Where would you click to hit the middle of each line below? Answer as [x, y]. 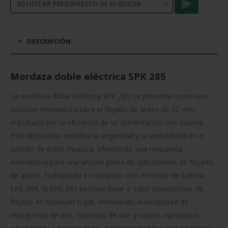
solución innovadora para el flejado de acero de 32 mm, [104, 109]
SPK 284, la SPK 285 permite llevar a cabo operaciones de [107, 188]
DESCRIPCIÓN [49, 41]
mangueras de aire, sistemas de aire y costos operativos [105, 215]
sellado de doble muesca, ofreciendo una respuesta [96, 149]
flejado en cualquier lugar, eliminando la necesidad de [99, 202]
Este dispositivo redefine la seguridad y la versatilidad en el [108, 135]
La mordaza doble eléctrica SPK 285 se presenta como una [109, 96]
